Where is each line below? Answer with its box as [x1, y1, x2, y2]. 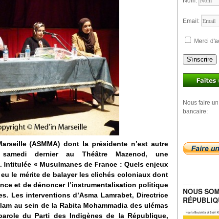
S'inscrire [187, 56, 213, 63]
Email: [183, 18, 201, 24]
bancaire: [183, 108, 208, 115]
